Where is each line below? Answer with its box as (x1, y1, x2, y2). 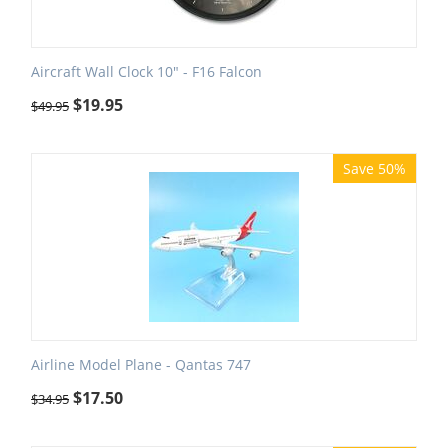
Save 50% (343, 159, 406, 179)
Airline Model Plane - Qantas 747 (31, 355, 251, 375)
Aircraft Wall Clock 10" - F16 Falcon (31, 62, 262, 82)
